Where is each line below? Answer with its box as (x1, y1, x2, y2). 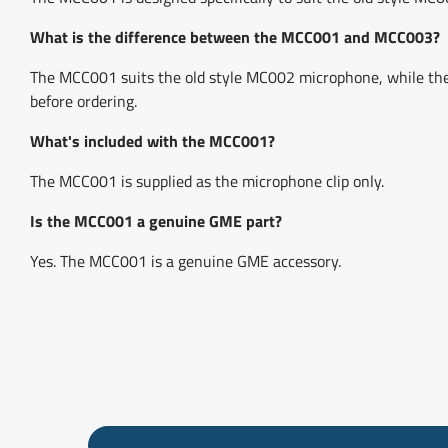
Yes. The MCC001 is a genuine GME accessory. (30, 248, 341, 273)
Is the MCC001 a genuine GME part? (30, 208, 282, 233)
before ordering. (30, 88, 137, 113)
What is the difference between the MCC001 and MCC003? (30, 24, 440, 49)
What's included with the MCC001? (30, 128, 275, 153)
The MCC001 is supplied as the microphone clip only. (30, 168, 384, 193)
